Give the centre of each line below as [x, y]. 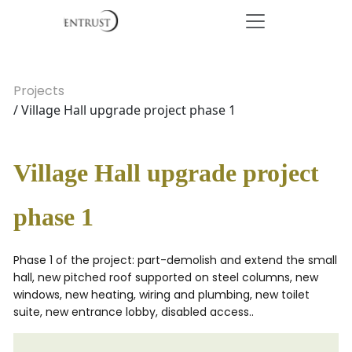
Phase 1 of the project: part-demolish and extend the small [175, 260]
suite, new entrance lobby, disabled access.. [134, 312]
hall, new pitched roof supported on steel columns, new [166, 277]
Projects [39, 91]
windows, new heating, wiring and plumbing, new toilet [161, 295]
